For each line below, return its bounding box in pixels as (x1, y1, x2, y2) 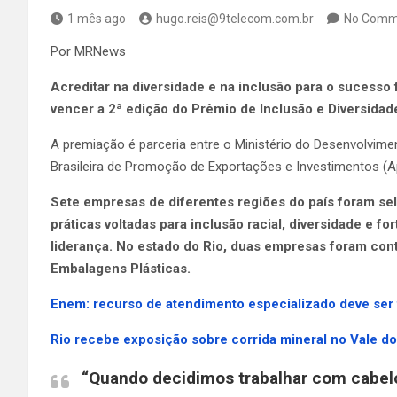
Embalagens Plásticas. (51, 260, 194, 276)
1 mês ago (67, 11, 126, 26)
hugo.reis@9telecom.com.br (156, 11, 314, 26)
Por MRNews (51, 43, 126, 59)
